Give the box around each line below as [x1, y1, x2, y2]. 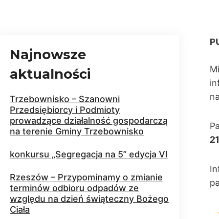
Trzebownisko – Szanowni [10, 94, 120, 104]
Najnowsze [10, 46, 86, 63]
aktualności [10, 66, 90, 82]
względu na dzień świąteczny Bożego [10, 194, 169, 204]
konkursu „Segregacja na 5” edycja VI [10, 149, 168, 159]
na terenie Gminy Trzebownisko [10, 126, 144, 136]
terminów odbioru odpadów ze [10, 183, 139, 193]
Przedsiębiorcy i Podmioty [10, 105, 120, 115]
